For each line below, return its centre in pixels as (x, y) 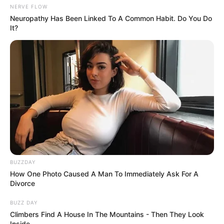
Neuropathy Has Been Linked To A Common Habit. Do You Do (111, 18)
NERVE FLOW (29, 7)
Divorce (22, 183)
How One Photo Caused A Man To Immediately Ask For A (104, 173)
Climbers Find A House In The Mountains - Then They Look (107, 214)
